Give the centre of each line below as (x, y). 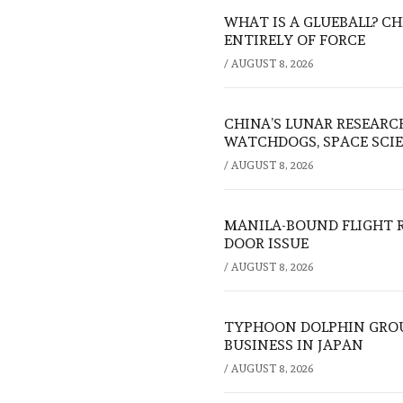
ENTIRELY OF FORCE (295, 40)
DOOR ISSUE (266, 244)
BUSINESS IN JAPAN (294, 345)
